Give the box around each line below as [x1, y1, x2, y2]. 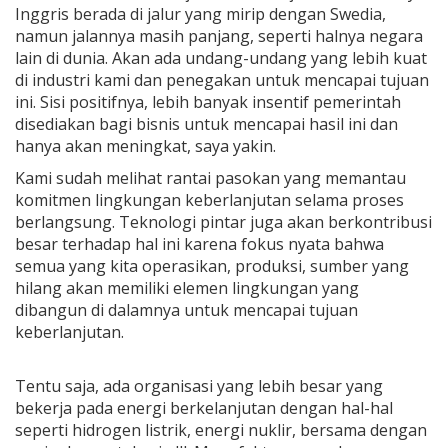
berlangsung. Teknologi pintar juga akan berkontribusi [15, 211, 432, 233]
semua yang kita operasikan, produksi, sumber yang [15, 255, 409, 277]
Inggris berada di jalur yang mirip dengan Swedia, [15, 3, 386, 25]
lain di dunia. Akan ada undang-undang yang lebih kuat [15, 47, 427, 69]
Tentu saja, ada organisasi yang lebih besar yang [15, 375, 383, 397]
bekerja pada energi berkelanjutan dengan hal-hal [15, 397, 393, 419]
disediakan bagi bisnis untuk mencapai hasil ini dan [15, 113, 398, 135]
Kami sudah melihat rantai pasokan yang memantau [15, 167, 406, 189]
